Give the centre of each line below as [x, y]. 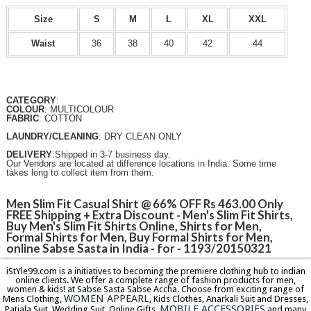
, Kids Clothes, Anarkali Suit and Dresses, [229, 299]
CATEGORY [32, 100]
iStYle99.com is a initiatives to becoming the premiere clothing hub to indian [155, 271]
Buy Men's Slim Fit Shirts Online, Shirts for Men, [134, 226]
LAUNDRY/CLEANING [53, 136]
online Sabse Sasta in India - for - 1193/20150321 [139, 248]
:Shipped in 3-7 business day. [112, 154]
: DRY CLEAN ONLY [141, 136]
